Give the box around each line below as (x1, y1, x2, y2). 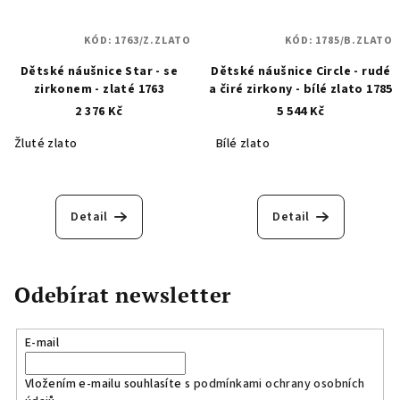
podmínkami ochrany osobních (193, 375, 365, 394)
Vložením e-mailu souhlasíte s (24, 375, 194, 394)
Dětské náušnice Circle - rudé (211, 62, 391, 81)
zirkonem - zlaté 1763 (33, 80, 165, 99)
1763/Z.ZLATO (114, 33, 191, 49)
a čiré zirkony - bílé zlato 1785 (209, 80, 393, 99)
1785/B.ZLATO (315, 33, 393, 49)
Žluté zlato (14, 135, 78, 154)
